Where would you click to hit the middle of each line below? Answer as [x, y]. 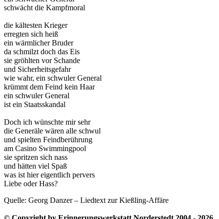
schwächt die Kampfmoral [44, 8]
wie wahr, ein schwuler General [53, 78]
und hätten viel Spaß [35, 166]
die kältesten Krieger [36, 25]
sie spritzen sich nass [36, 157]
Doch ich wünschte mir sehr [47, 122]
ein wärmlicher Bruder [39, 43]
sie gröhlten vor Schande [42, 61]
